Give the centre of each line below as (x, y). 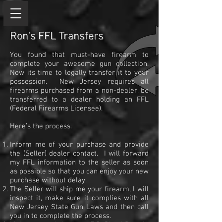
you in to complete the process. (60, 216)
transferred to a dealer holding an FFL (79, 100)
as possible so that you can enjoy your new (79, 171)
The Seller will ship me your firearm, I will (79, 189)
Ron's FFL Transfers (57, 36)
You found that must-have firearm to (79, 55)
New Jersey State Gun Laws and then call (79, 207)
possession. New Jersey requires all (79, 82)
